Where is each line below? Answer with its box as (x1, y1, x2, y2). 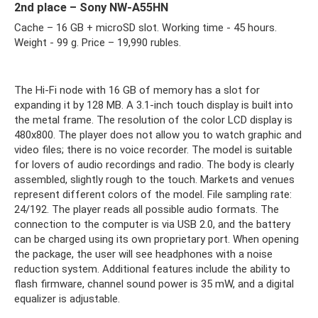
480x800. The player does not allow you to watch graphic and (14, 128, 302, 141)
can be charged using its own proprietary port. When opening (14, 232, 299, 246)
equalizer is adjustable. (14, 292, 120, 305)
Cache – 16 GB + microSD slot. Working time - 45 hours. (14, 21, 277, 34)
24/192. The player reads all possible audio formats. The (14, 202, 279, 216)
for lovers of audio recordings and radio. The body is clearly (14, 158, 294, 171)
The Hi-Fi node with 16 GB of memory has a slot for (14, 83, 260, 97)
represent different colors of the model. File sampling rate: (14, 187, 292, 201)
